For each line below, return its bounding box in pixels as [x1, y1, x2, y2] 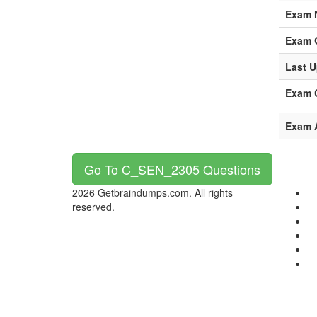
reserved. [72, 200, 115, 214]
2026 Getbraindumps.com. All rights [72, 185, 233, 200]
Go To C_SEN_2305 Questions [84, 160, 260, 178]
